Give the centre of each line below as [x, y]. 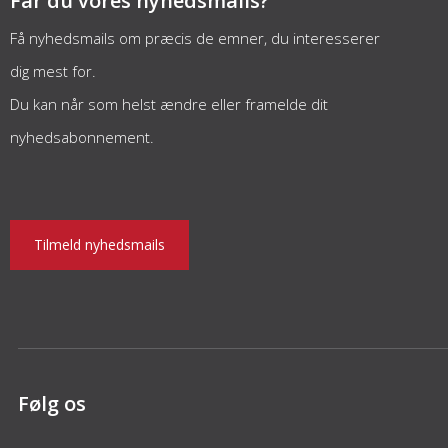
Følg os [52, 404]
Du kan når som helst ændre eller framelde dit [168, 104]
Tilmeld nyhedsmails [99, 245]
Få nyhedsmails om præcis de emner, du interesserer [194, 38]
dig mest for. [52, 71]
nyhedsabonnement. [81, 137]
